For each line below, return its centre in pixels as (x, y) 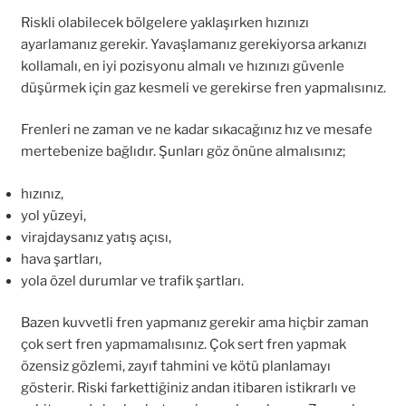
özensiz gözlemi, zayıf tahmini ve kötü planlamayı (175, 366)
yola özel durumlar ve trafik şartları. (132, 280)
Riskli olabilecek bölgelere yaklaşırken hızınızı (164, 22)
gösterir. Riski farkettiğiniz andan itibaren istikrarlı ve (188, 388)
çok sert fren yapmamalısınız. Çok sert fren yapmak (183, 344)
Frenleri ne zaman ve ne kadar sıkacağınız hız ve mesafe (196, 130)
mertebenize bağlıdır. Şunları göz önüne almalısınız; (183, 151)
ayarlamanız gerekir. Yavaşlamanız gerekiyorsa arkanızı (193, 44)
